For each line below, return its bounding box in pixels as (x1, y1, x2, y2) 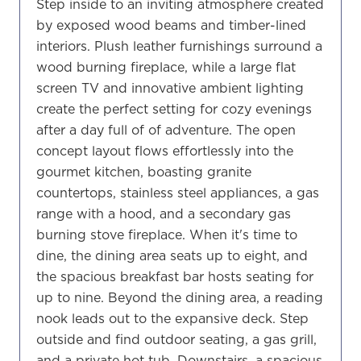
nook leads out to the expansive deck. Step (36, 309, 309, 327)
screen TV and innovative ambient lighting (36, 78, 304, 97)
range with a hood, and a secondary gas (36, 204, 291, 222)
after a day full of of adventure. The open (36, 120, 296, 139)
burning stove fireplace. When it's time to (36, 225, 297, 243)
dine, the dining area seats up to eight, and (36, 246, 308, 264)
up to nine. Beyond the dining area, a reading (36, 288, 323, 306)
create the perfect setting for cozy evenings (36, 99, 312, 118)
